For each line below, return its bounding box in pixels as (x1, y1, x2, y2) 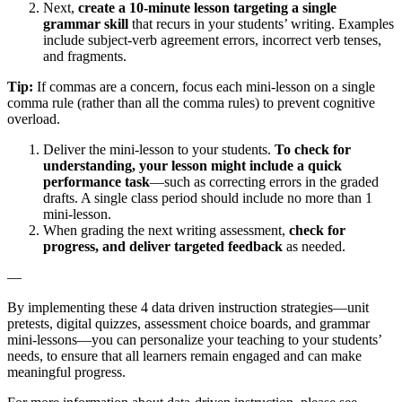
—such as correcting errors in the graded (150, 173, 379, 189)
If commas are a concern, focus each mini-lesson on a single (33, 78, 375, 94)
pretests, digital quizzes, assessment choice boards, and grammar (7, 315, 370, 331)
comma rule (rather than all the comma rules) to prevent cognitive (7, 94, 375, 110)
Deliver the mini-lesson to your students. (43, 141, 275, 157)
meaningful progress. (7, 363, 126, 380)
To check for (275, 141, 351, 157)
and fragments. (43, 48, 130, 64)
